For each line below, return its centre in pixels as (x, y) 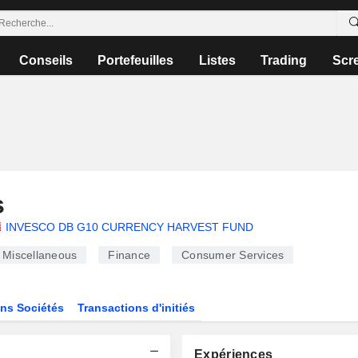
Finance (129, 255)
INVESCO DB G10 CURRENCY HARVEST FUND (129, 227)
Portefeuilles (136, 60)
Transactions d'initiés (137, 308)
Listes (217, 60)
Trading (284, 60)
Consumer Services (233, 255)
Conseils (46, 60)
